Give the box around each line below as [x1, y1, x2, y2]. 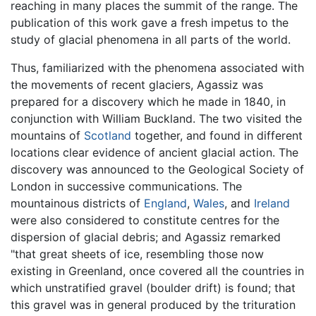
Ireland [254, 196, 290, 211]
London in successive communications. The [11, 179, 242, 194]
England [144, 196, 187, 211]
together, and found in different [131, 128, 303, 143]
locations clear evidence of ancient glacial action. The [11, 145, 298, 160]
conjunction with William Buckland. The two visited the [11, 111, 302, 126]
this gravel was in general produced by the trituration [11, 298, 296, 312]
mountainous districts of [11, 196, 144, 211]
